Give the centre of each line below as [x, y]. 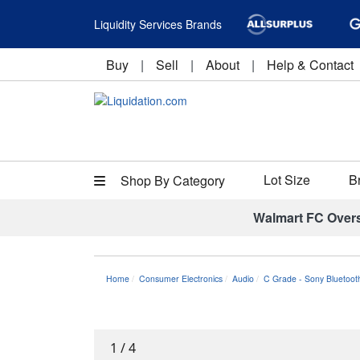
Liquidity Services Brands [158, 24]
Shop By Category [171, 180]
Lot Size [287, 180]
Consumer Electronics [181, 278]
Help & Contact [310, 65]
